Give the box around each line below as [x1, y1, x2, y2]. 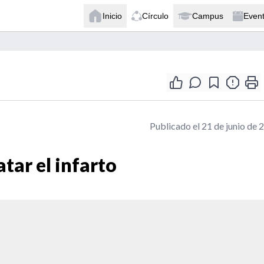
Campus [192, 11, 223, 21]
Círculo [142, 11, 169, 21]
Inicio [103, 11, 122, 21]
